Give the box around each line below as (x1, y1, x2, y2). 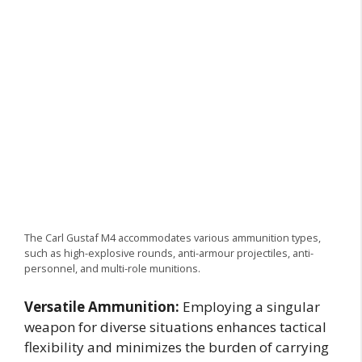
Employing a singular (179, 297, 320, 317)
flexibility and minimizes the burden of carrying (24, 338, 329, 357)
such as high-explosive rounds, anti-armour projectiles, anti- (24, 245, 314, 260)
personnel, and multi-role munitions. (24, 260, 200, 276)
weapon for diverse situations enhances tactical (24, 318, 326, 337)
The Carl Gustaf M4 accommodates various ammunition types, (24, 229, 321, 245)
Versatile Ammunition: (24, 297, 179, 317)
